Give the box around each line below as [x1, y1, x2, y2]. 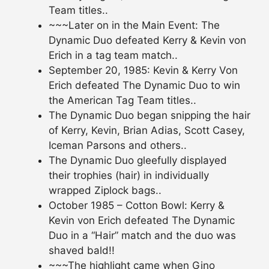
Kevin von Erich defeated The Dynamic [49, 214, 235, 226]
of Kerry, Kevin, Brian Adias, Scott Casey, [49, 124, 245, 136]
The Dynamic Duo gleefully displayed [49, 154, 227, 166]
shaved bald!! [49, 244, 115, 256]
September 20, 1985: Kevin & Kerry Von [49, 64, 238, 76]
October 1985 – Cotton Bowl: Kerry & [49, 199, 225, 211]
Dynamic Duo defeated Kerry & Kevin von [49, 34, 246, 46]
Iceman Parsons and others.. [49, 139, 187, 151]
